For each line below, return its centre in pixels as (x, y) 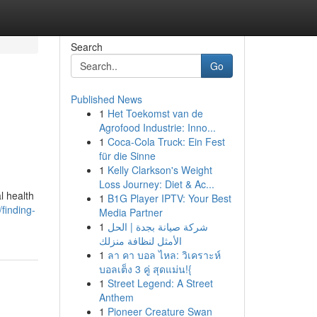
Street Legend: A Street (160, 283)
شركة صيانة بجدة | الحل (157, 226)
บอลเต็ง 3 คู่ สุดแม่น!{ (145, 269)
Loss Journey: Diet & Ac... (156, 184)
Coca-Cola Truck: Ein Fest (166, 142)
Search (86, 47)
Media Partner (131, 212)
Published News (106, 99)
